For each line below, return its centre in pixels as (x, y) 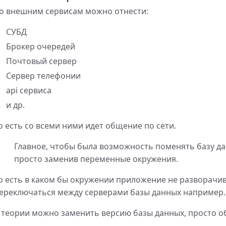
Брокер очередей (41, 46)
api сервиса (29, 90)
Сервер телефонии (43, 76)
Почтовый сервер (41, 61)
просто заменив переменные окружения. (96, 159)
